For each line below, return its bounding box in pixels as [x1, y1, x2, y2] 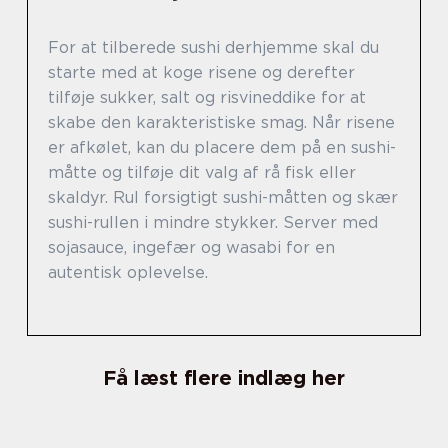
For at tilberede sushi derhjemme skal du [48, 37, 379, 57]
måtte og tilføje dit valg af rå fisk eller [48, 162, 356, 182]
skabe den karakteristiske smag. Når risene [48, 112, 395, 132]
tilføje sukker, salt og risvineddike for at [48, 87, 366, 107]
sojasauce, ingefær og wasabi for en [48, 237, 335, 257]
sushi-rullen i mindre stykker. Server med [48, 212, 378, 232]
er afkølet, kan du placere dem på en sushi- [48, 137, 396, 157]
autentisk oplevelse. [48, 262, 208, 282]
